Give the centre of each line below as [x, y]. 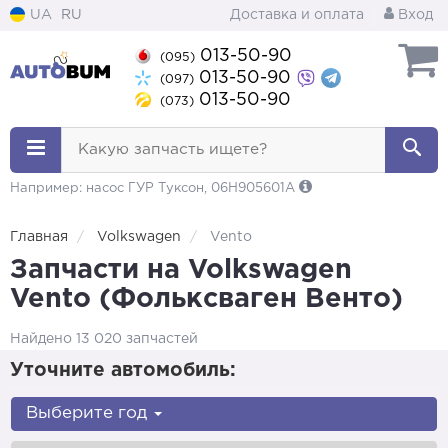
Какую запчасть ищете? [172, 149]
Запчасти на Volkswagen [181, 270]
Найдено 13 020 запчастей [104, 339]
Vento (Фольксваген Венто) [206, 299]
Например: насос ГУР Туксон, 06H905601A [154, 188]
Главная [39, 237]
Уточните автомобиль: [123, 370]
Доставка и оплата [297, 15]
